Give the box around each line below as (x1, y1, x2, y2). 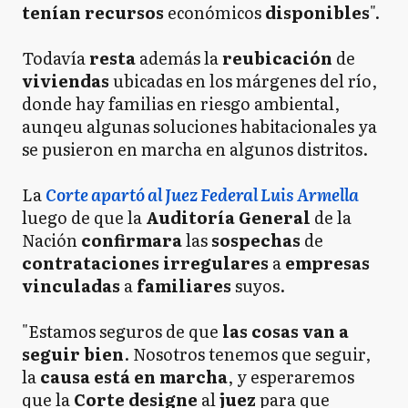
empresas (285, 250, 370, 275)
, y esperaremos (228, 364, 354, 389)
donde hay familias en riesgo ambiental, (22, 91, 340, 116)
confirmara (81, 228, 186, 252)
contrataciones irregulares (22, 250, 269, 275)
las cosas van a (222, 319, 349, 343)
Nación (22, 228, 81, 252)
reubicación (222, 46, 336, 70)
